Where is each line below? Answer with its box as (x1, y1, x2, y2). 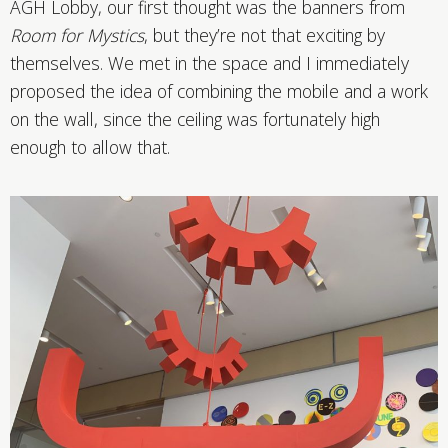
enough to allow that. (10, 135, 170, 160)
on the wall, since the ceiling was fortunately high (10, 107, 380, 132)
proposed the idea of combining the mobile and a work (10, 79, 428, 104)
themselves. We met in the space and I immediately (10, 51, 409, 76)
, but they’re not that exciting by (144, 23, 385, 48)
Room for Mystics (10, 23, 144, 48)
